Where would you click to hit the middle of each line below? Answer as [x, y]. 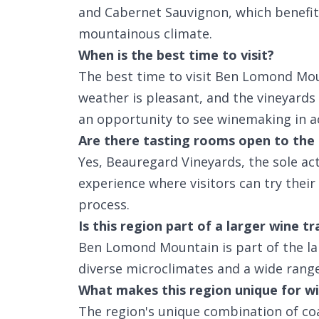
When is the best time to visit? [176, 55]
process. [104, 204]
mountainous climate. [145, 33]
